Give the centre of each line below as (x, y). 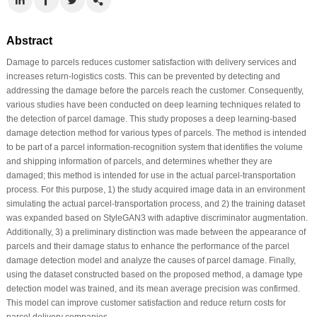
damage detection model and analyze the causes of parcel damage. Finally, (151, 260)
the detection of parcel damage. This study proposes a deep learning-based (151, 119)
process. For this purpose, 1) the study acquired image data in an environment (155, 189)
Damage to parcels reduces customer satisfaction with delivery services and (151, 62)
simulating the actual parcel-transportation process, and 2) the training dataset (155, 203)
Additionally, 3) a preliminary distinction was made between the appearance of (156, 232)
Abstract (29, 40)
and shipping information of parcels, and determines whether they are (139, 161)
